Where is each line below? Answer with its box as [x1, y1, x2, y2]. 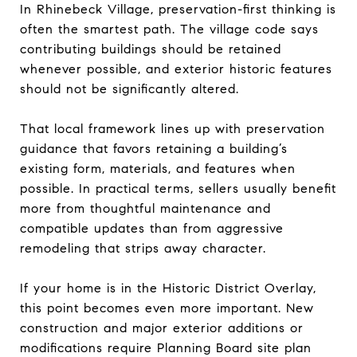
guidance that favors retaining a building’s [20, 140, 288, 156]
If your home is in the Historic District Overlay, [20, 280, 316, 296]
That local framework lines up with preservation [20, 120, 325, 136]
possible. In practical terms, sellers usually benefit [20, 180, 336, 196]
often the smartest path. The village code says [20, 21, 319, 37]
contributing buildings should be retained [20, 41, 281, 57]
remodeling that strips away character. [20, 240, 266, 256]
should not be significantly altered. [20, 80, 239, 96]
